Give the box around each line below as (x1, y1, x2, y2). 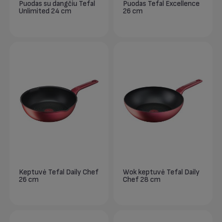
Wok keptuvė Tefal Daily (123, 167, 200, 176)
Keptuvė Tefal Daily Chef (19, 167, 99, 176)
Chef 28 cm (123, 175, 161, 184)
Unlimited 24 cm (19, 6, 72, 15)
